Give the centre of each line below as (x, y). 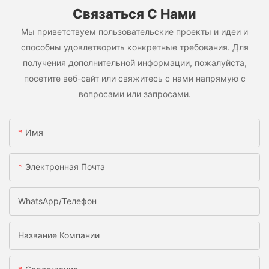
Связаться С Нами (134, 14)
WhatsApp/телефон (57, 201)
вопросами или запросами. (134, 94)
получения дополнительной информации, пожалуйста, (134, 63)
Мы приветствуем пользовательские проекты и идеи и (134, 32)
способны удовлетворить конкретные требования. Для (134, 47)
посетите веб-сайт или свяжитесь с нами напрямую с (134, 79)
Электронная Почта (65, 166)
